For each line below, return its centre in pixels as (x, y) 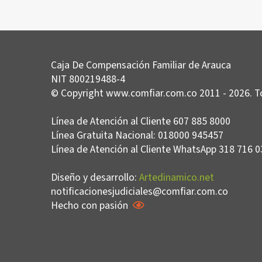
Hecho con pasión (91, 206)
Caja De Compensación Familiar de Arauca (141, 65)
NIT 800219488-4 (88, 80)
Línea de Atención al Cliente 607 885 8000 (141, 122)
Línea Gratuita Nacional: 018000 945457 (137, 136)
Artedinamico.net (177, 178)
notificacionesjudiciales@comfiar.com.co (139, 192)
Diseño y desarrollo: (95, 178)
